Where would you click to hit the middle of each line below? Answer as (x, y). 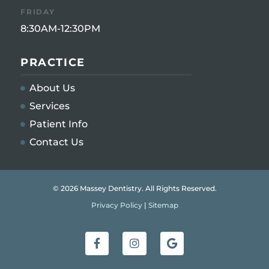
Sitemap (163, 205)
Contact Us (56, 142)
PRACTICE (53, 62)
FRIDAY (38, 12)
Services (50, 106)
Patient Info (59, 124)
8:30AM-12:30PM (60, 29)
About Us (52, 88)
